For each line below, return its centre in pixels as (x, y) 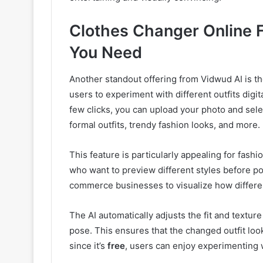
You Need (106, 53)
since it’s (88, 245)
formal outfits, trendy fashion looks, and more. (165, 124)
